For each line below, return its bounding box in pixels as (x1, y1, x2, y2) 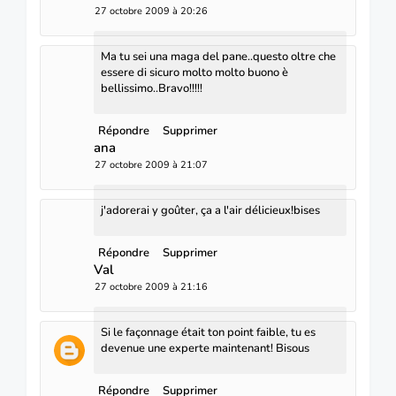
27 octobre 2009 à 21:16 (95, 279, 208, 293)
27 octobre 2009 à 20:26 (95, 4, 208, 18)
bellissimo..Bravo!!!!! (101, 80, 202, 96)
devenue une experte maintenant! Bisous (101, 339, 309, 356)
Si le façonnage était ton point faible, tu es (101, 324, 316, 340)
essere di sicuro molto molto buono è (101, 64, 288, 80)
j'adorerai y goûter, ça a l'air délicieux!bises (101, 202, 320, 218)
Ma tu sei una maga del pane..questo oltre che (101, 48, 336, 65)
